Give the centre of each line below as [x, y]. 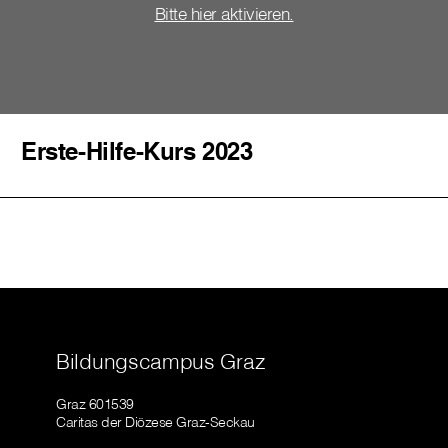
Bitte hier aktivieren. [224, 14]
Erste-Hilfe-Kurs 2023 [137, 151]
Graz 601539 [95, 404]
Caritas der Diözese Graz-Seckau [155, 422]
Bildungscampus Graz [161, 361]
